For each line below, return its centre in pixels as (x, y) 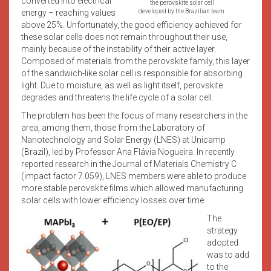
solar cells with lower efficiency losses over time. (113, 200)
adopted (223, 242)
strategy (222, 230)
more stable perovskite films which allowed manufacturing (132, 188)
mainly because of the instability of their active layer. (119, 49)
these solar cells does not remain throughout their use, (124, 37)
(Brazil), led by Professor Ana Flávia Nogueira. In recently (128, 152)
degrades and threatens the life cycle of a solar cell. (117, 97)
